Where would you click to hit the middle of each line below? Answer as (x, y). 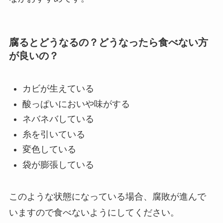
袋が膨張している (58, 165)
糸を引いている (54, 134)
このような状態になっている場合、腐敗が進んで (107, 197)
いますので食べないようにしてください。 (94, 213)
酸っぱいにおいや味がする (76, 104)
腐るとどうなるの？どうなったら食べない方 (108, 42)
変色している (49, 150)
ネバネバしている (58, 119)
